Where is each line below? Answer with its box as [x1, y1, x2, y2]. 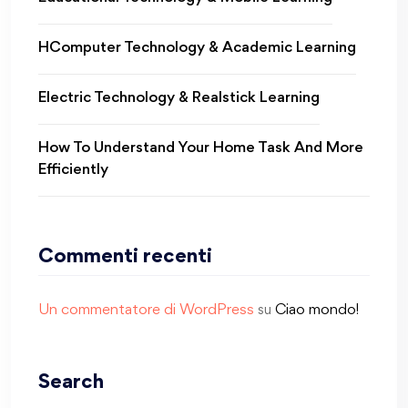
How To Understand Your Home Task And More [38, 141, 363, 156]
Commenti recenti [38, 248, 212, 267]
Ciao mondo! [275, 303, 359, 318]
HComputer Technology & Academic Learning [38, 41, 356, 56]
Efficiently [38, 163, 108, 178]
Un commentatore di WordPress [38, 303, 254, 318]
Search [38, 373, 104, 393]
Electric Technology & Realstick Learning [38, 91, 320, 106]
